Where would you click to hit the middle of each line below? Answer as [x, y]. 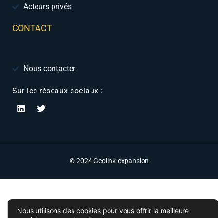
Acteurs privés [47, 7]
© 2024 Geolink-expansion [109, 160]
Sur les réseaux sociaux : [58, 91]
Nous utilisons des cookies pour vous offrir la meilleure [103, 210]
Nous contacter [49, 69]
